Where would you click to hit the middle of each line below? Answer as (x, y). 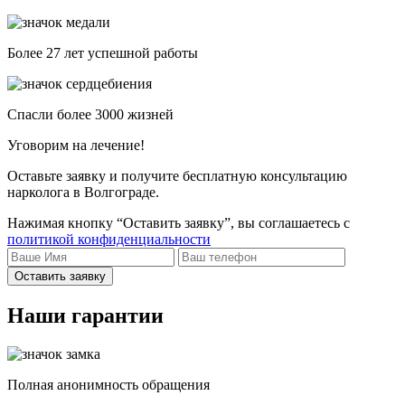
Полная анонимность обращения (108, 384)
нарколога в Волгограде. (83, 193)
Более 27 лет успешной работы (103, 53)
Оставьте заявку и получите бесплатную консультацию (177, 176)
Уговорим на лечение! (76, 146)
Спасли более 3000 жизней (90, 115)
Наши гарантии (85, 315)
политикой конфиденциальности (109, 240)
